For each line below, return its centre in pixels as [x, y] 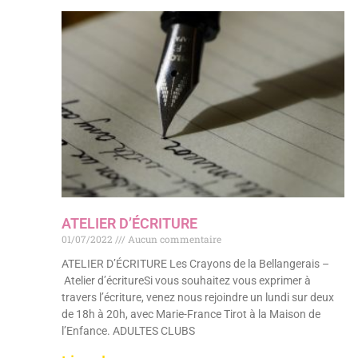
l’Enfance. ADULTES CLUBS [129, 331]
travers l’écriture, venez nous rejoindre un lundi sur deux [198, 298]
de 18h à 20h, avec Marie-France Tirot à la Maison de [191, 314]
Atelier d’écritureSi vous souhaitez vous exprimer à [187, 281]
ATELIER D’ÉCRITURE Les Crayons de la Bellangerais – [196, 264]
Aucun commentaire [174, 239]
